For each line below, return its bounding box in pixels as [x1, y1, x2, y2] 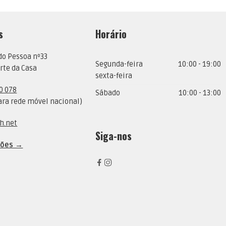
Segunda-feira [95, 60, 143, 69]
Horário [95, 26, 127, 42]
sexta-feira [95, 72, 133, 81]
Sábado [95, 89, 121, 98]
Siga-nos [95, 128, 132, 144]
